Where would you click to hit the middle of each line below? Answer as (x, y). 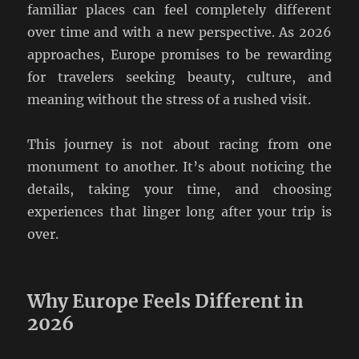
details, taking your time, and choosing (179, 190)
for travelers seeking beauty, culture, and (179, 77)
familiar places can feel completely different (179, 10)
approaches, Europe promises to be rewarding (179, 55)
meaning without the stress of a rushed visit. (169, 100)
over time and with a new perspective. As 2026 (179, 32)
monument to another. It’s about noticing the (179, 167)
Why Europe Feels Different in (166, 301)
